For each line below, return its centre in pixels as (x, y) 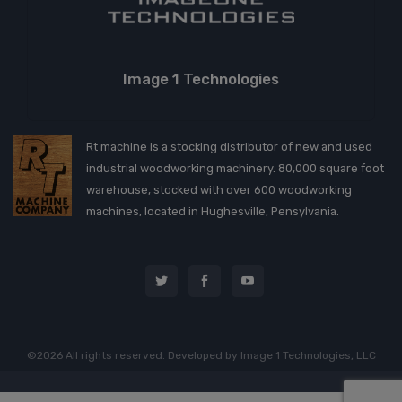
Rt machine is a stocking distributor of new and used (229, 147)
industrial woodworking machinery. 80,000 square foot (235, 168)
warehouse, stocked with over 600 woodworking (219, 190)
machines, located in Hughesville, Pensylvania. (213, 211)
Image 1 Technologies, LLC (308, 355)
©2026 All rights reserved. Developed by (133, 355)
